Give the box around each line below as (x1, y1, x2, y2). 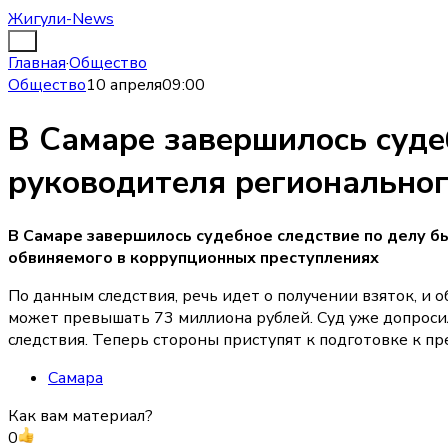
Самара (48, 367, 103, 390)
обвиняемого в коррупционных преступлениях (8, 247, 379, 270)
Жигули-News (8, 8, 114, 30)
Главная (8, 52, 66, 75)
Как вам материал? (8, 405, 153, 428)
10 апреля (86, 74, 162, 97)
